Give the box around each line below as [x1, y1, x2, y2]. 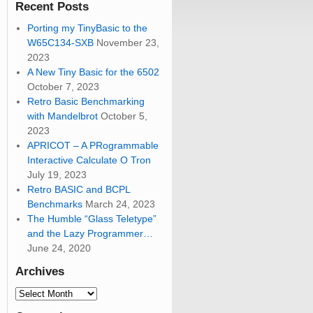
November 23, [96, 37, 160, 49]
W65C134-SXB [27, 37, 94, 49]
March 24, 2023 [85, 198, 156, 210]
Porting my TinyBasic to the [27, 22, 148, 34]
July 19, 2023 [27, 169, 87, 181]
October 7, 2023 [27, 81, 100, 93]
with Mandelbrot [27, 110, 99, 122]
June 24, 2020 [27, 242, 92, 254]
